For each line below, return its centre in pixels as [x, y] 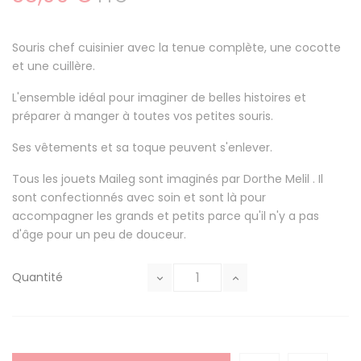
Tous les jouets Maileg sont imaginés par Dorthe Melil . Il [168, 179]
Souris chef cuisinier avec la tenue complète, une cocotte [176, 48]
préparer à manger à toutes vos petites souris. [143, 116]
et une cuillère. [54, 66]
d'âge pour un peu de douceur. [99, 235]
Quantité [37, 278]
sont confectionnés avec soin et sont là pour [139, 198]
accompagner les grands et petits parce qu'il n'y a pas [166, 216]
